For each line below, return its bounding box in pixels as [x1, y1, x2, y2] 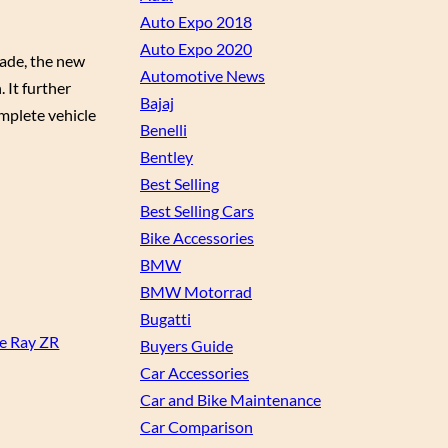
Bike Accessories [140, 228, 254, 248]
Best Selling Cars [140, 201, 254, 221]
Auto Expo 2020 [140, 39, 252, 59]
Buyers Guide [140, 336, 233, 356]
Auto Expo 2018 [140, 12, 252, 32]
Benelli [140, 120, 187, 140]
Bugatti [140, 309, 191, 329]
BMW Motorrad [140, 282, 252, 302]
